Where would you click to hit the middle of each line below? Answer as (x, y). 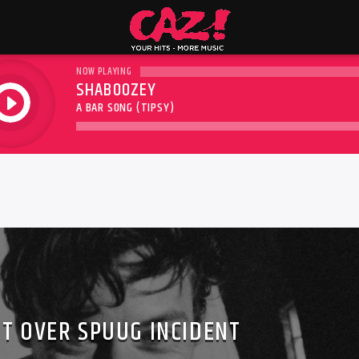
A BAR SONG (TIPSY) (125, 108)
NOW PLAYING (104, 71)
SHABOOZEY (117, 90)
